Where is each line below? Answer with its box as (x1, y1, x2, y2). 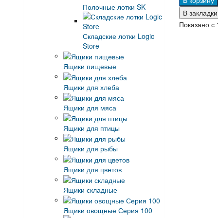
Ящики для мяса (63, 102, 116, 112)
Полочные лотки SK (82, 1, 145, 12)
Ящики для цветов (63, 164, 122, 174)
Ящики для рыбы (63, 144, 118, 154)
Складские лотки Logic (82, 31, 154, 41)
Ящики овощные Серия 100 (63, 205, 152, 216)
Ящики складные (63, 185, 117, 195)
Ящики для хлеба (63, 82, 119, 92)
